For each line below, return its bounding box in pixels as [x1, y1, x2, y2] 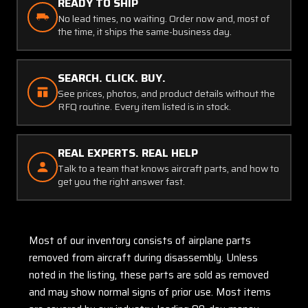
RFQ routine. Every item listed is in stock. [58, 98, 231, 114]
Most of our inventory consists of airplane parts [29, 232, 251, 249]
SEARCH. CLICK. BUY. [58, 69, 166, 87]
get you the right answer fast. [58, 173, 185, 189]
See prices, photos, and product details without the [58, 85, 275, 101]
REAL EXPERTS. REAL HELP [58, 144, 198, 162]
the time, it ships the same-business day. [58, 23, 232, 39]
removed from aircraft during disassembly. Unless [29, 249, 258, 266]
